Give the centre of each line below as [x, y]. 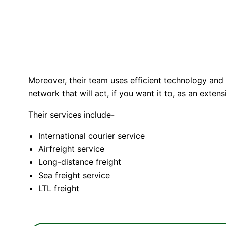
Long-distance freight [80, 162]
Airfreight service [71, 149]
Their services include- [71, 114]
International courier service [92, 135]
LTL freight [59, 188]
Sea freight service [74, 175]
